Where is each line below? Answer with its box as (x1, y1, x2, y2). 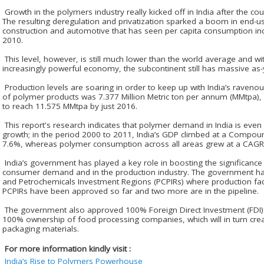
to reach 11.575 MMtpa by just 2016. (2, 100, 137, 111)
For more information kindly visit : (5, 243, 131, 254)
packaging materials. (2, 223, 79, 234)
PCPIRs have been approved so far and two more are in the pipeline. (2, 185, 259, 196)
